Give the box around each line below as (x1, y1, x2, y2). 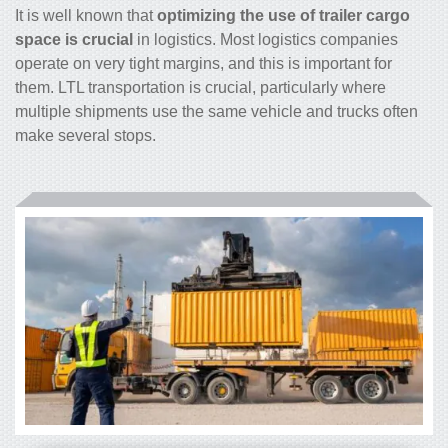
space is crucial (15, 31, 133, 48)
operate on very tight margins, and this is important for (15, 55, 392, 72)
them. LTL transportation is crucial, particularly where (15, 79, 386, 96)
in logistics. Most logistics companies (133, 31, 398, 48)
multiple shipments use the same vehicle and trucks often (15, 103, 418, 120)
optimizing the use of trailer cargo (157, 7, 410, 24)
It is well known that (15, 7, 157, 24)
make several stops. (15, 127, 156, 144)
